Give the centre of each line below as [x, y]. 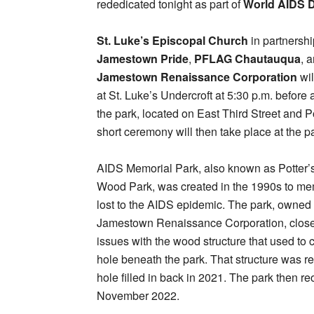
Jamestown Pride [143, 59]
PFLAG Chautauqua [247, 59]
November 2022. [138, 295]
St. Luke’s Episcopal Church [172, 40]
